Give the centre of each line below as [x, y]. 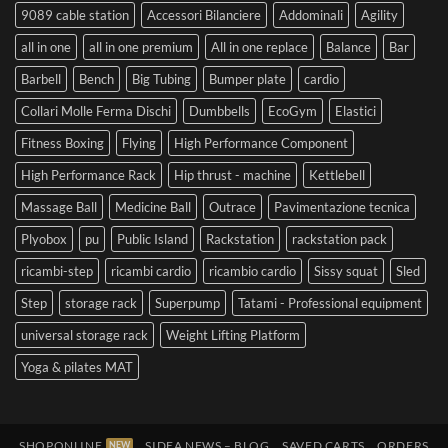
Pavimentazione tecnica [342, 206]
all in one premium [141, 46]
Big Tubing [161, 78]
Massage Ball [59, 206]
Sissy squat [346, 270]
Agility [379, 14]
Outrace [232, 206]
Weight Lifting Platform [233, 334]
